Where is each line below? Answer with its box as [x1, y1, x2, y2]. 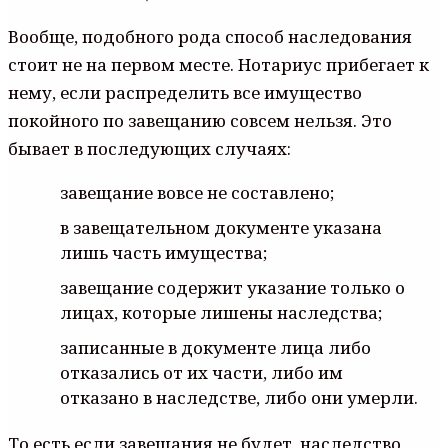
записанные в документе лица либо [60, 336, 371, 360]
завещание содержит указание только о [60, 276, 405, 300]
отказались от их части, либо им [60, 361, 343, 385]
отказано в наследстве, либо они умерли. [60, 386, 418, 410]
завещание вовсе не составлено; [60, 181, 334, 205]
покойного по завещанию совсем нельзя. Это [8, 109, 392, 133]
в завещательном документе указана [60, 216, 382, 240]
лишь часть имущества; [60, 241, 267, 265]
